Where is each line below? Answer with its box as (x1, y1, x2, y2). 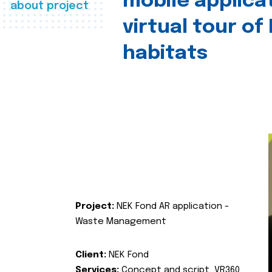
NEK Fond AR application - (114, 201, 229, 211)
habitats (123, 44, 208, 64)
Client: (75, 250, 109, 260)
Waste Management (75, 216, 169, 226)
